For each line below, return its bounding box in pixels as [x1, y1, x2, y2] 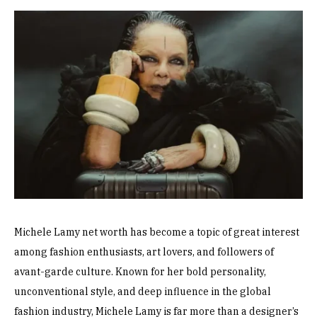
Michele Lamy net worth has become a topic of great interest [14, 226, 299, 239]
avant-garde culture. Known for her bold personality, [14, 265, 266, 279]
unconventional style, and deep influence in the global [14, 285, 271, 299]
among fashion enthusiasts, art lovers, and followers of [14, 246, 274, 259]
